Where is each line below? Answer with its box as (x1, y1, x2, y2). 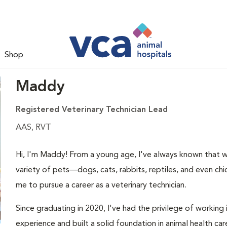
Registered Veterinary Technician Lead (15, 106, 168, 114)
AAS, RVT (15, 124, 51, 132)
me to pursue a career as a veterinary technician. (15, 181, 186, 190)
